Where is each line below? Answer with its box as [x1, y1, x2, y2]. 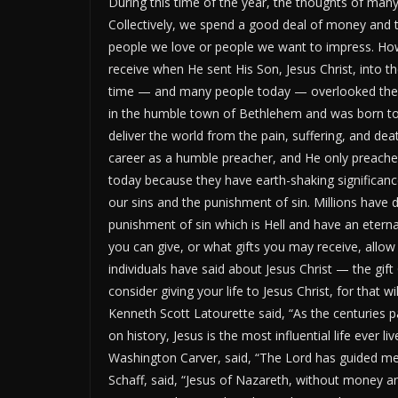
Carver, [180, 349, 221, 366]
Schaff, [108, 371, 147, 388]
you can [108, 238, 157, 255]
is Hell [248, 216, 289, 233]
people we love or [108, 38, 215, 55]
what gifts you [203, 238, 285, 255]
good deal [249, 16, 306, 33]
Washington [108, 349, 180, 366]
